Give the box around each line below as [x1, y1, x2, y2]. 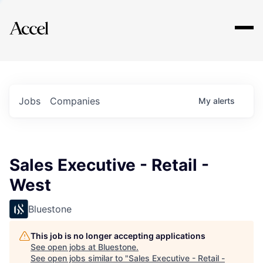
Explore [28, 14, 63, 28]
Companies [50, 95, 100, 107]
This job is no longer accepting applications [31, 231, 205, 241]
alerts [213, 96, 235, 106]
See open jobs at [31, 242, 98, 252]
